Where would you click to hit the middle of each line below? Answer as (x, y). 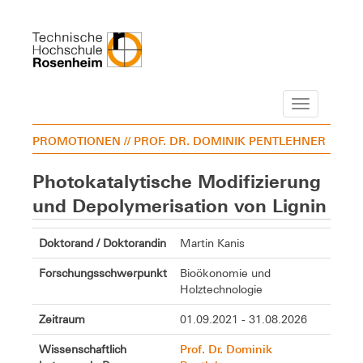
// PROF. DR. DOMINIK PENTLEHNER (225, 140)
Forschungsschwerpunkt (103, 273)
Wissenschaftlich (83, 349)
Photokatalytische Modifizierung (177, 181)
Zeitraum (62, 319)
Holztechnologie (221, 289)
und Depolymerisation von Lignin (179, 206)
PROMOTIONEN (77, 140)
